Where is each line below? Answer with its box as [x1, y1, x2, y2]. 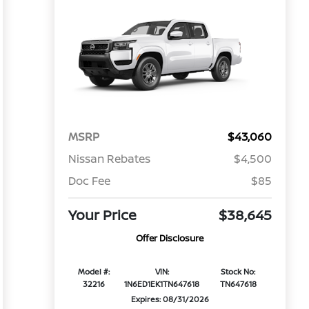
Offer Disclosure [136, 232, 204, 245]
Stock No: [221, 266, 256, 277]
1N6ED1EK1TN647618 [124, 279, 200, 290]
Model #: [78, 266, 110, 277]
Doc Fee [68, 173, 110, 189]
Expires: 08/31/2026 [130, 294, 209, 305]
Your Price [68, 206, 137, 225]
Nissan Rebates [68, 151, 150, 167]
